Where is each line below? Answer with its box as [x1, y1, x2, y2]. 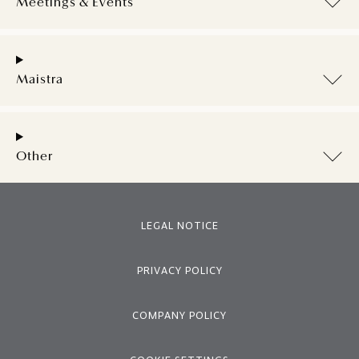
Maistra [16, 74, 63, 87]
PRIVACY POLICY [136, 264, 223, 277]
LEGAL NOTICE [140, 219, 219, 232]
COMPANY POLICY [132, 309, 227, 322]
